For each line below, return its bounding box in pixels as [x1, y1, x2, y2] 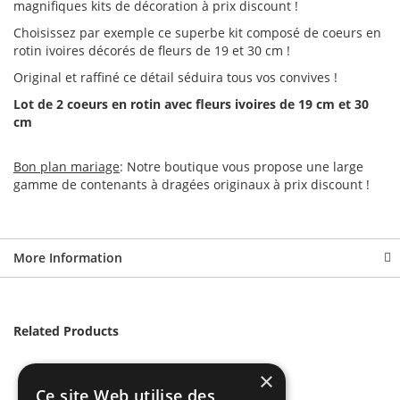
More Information [13, 249, 122, 267]
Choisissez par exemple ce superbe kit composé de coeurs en [13, 24, 381, 42]
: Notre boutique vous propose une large [120, 158, 363, 176]
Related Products [13, 322, 119, 340]
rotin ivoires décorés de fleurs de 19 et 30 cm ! [13, 42, 290, 60]
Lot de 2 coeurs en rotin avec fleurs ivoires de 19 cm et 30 [13, 96, 369, 113]
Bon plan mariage [13, 158, 120, 176]
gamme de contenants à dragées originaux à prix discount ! [13, 176, 370, 194]
